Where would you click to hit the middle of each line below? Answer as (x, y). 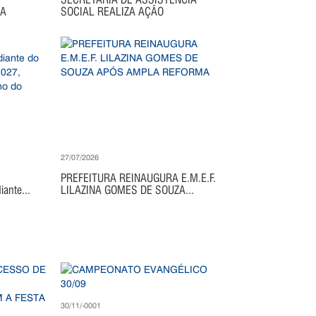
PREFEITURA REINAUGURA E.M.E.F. (138, 178)
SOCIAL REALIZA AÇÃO (112, 12)
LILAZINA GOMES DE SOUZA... (127, 190)
